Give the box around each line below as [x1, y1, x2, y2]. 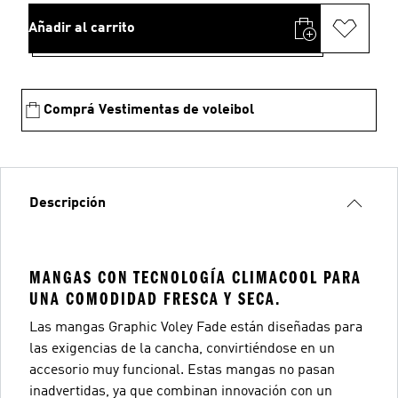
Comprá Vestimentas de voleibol [44, 103, 254, 117]
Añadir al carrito [28, 21, 135, 36]
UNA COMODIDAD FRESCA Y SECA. [29, 289, 281, 309]
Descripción [29, 196, 106, 211]
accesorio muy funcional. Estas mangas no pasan [29, 363, 335, 378]
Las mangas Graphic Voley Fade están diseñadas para [29, 321, 362, 335]
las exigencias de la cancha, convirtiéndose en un [29, 342, 335, 356]
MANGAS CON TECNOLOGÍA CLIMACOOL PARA [29, 267, 362, 288]
